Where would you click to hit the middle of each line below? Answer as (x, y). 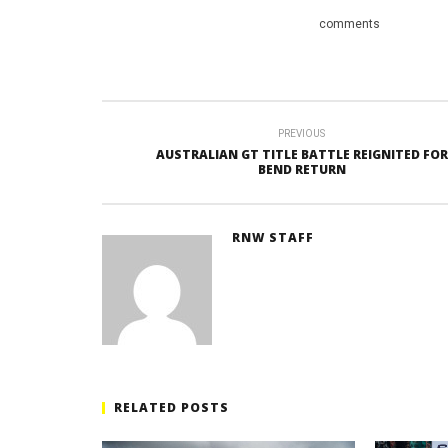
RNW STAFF (272, 238)
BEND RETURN (301, 170)
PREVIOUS (301, 134)
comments (347, 24)
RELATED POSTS (171, 408)
